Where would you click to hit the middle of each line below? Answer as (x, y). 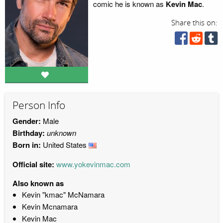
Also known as (38, 183)
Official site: (33, 164)
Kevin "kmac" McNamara (63, 194)
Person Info (39, 106)
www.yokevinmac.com (93, 164)
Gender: (27, 121)
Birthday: (29, 133)
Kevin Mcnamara (50, 206)
